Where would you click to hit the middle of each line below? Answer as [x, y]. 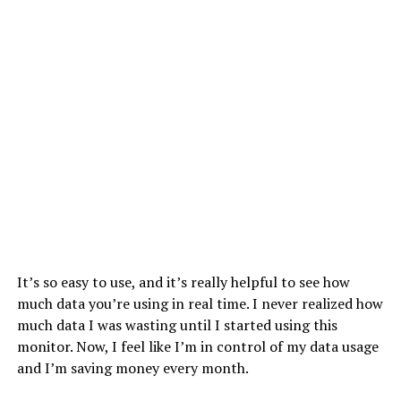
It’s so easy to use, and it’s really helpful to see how [183, 282]
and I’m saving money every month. [132, 367]
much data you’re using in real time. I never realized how [200, 303]
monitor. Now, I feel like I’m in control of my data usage [197, 346]
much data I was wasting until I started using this [177, 324]
